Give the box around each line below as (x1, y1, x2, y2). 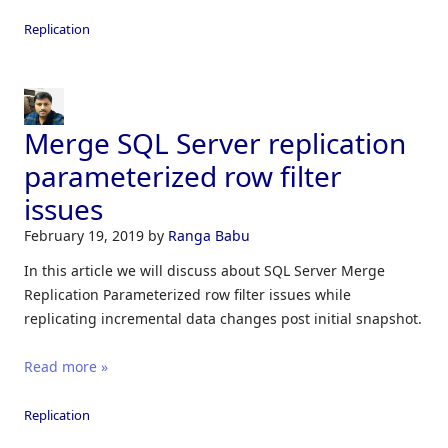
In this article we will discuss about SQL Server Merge (24, 260, 385, 280)
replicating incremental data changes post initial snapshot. (24, 308, 422, 328)
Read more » (24, 356, 108, 376)
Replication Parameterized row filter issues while (24, 284, 351, 304)
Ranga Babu (168, 225, 250, 245)
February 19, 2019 (24, 225, 148, 245)
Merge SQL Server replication (24, 123, 406, 162)
